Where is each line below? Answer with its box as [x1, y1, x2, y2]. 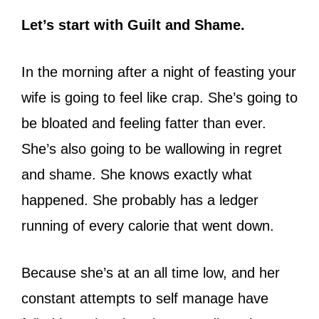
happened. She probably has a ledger [21, 192, 258, 208]
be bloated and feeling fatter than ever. [21, 115, 266, 131]
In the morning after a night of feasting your [21, 63, 296, 80]
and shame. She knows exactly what [21, 166, 252, 182]
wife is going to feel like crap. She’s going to [21, 89, 298, 105]
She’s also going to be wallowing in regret [21, 140, 282, 157]
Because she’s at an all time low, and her [21, 264, 280, 281]
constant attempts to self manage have [21, 290, 268, 306]
